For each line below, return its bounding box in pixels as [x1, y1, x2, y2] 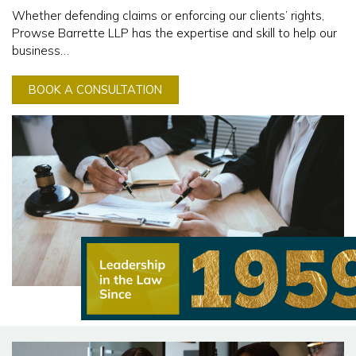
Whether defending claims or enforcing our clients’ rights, [12, 8, 324, 23]
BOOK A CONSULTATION [29, 82, 162, 98]
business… [12, 43, 69, 58]
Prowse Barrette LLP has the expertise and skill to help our [12, 25, 337, 41]
